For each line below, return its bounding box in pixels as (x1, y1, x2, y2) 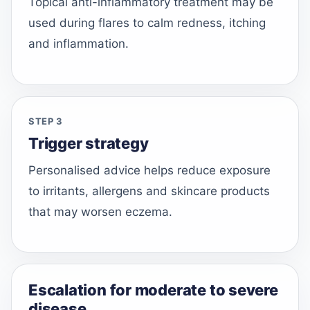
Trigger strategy (28, 134, 149, 152)
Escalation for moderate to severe (28, 281, 278, 300)
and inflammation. (28, 37, 129, 51)
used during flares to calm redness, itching (28, 16, 266, 30)
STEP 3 (28, 115, 63, 127)
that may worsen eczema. (28, 204, 172, 219)
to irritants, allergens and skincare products (28, 183, 270, 198)
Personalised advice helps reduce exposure (28, 163, 271, 177)
